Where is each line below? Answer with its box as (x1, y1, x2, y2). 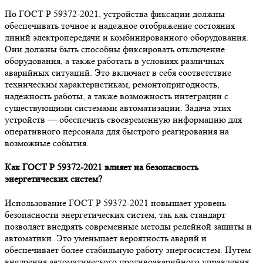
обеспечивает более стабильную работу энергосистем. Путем (5, 244, 251, 256)
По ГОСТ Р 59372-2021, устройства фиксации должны (5, 8, 225, 19)
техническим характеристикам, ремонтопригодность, (5, 78, 220, 90)
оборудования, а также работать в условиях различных (5, 55, 224, 66)
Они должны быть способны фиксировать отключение (5, 43, 225, 55)
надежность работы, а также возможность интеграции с (5, 90, 228, 102)
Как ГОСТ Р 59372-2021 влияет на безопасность (5, 161, 198, 173)
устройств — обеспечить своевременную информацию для (5, 113, 242, 125)
